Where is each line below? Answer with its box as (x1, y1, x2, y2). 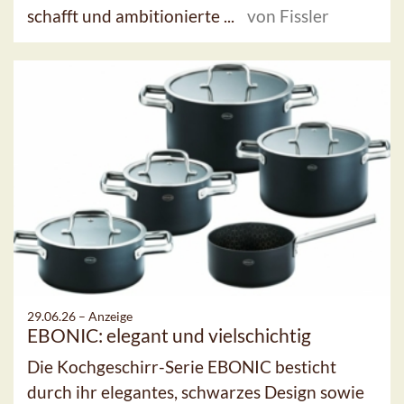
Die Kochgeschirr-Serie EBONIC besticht (27, 355, 336, 377)
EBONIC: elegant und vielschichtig (27, 323, 311, 346)
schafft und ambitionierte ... (27, 5, 238, 26)
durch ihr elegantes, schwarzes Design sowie (27, 381, 364, 402)
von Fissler (247, 5, 329, 26)
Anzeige (88, 308, 133, 324)
